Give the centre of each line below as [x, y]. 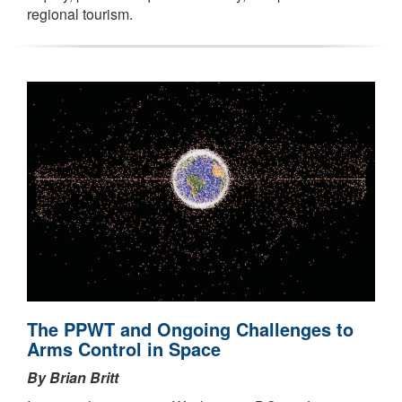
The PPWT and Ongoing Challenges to [190, 329]
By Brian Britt [73, 378]
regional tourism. [80, 14]
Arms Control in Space [124, 349]
